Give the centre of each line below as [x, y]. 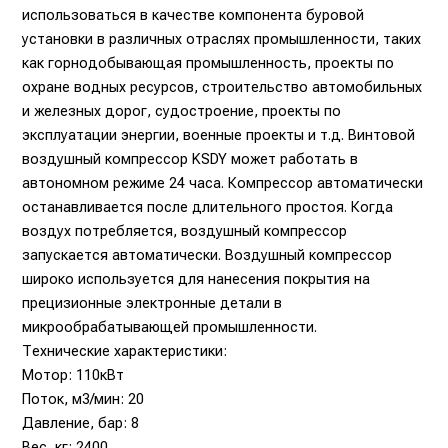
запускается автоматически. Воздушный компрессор [207, 254]
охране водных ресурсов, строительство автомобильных [222, 86]
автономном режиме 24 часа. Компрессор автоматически [223, 182]
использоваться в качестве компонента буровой [193, 14]
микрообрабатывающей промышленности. [170, 326]
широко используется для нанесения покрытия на [196, 278]
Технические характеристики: [125, 350]
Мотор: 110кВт [73, 374]
